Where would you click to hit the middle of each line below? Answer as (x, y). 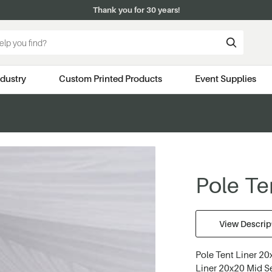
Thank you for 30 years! (136, 10)
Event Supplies (225, 79)
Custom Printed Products (110, 79)
